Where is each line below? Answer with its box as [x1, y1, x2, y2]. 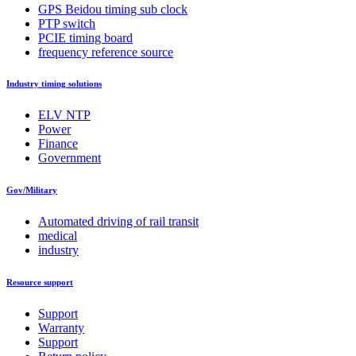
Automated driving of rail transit [38, 215, 199, 229]
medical [38, 229, 77, 243]
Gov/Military [6, 185, 57, 195]
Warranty [38, 321, 84, 335]
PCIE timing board [38, 30, 133, 44]
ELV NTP [38, 108, 91, 122]
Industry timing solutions [6, 79, 102, 89]
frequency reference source [38, 44, 173, 59]
